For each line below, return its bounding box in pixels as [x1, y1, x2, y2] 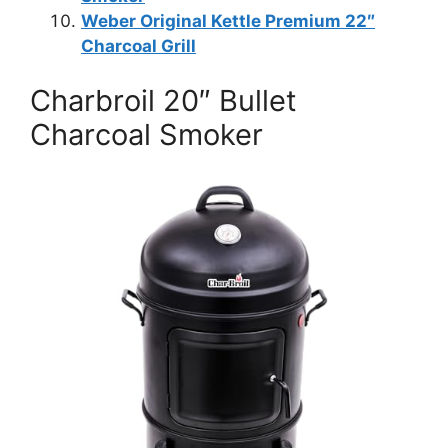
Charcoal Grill [81, 35, 196, 56]
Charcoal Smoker [30, 117, 263, 152]
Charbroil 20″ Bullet [30, 83, 297, 118]
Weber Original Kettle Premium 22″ [81, 10, 375, 31]
